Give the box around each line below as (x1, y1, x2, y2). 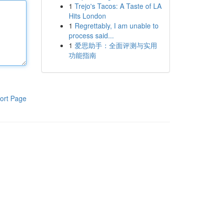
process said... (68, 30, 114, 40)
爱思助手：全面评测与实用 (74, 40, 157, 50)
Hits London (68, 11, 106, 21)
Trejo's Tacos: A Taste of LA (74, 1, 162, 11)
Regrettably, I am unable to (74, 21, 159, 30)
